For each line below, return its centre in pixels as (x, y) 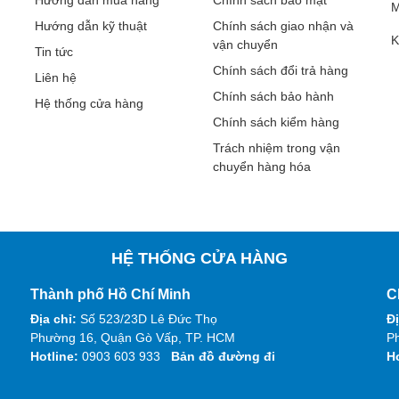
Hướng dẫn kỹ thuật (91, 25)
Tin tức (54, 51)
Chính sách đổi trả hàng (281, 70)
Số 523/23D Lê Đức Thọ (149, 318)
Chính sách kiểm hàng (276, 122)
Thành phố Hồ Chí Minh (110, 293)
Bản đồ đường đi (223, 356)
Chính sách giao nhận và (283, 25)
